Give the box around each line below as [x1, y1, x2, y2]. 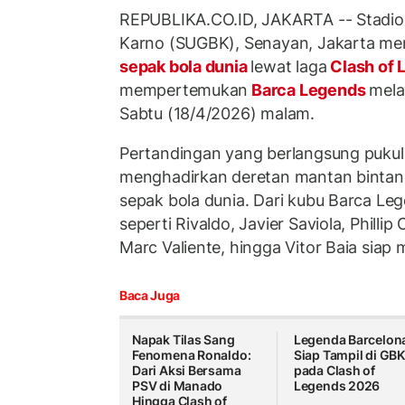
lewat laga [250, 57, 327, 77]
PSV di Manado [132, 378, 223, 394]
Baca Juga [119, 287, 180, 304]
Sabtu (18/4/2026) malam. [119, 104, 315, 124]
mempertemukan [119, 80, 249, 100]
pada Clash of [293, 363, 376, 379]
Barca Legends [248, 80, 370, 100]
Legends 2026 [293, 378, 381, 394]
